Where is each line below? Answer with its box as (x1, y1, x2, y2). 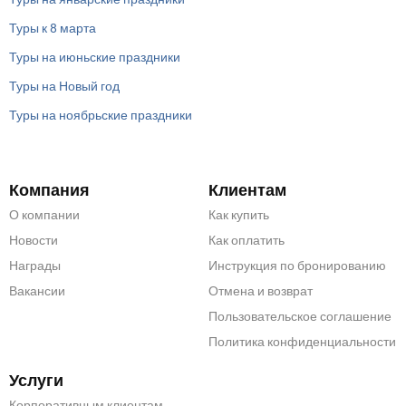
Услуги (9, 369, 63, 391)
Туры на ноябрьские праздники (9, 106, 192, 124)
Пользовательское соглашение (208, 307, 392, 325)
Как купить (208, 206, 270, 224)
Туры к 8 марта (9, 19, 96, 37)
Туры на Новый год (9, 77, 120, 95)
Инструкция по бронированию (208, 256, 387, 275)
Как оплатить (208, 231, 285, 249)
